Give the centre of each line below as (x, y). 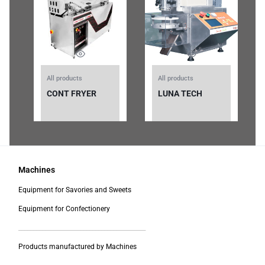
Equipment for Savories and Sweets (75, 190)
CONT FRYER (72, 93)
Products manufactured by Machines (77, 247)
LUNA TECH (180, 93)
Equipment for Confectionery (64, 209)
